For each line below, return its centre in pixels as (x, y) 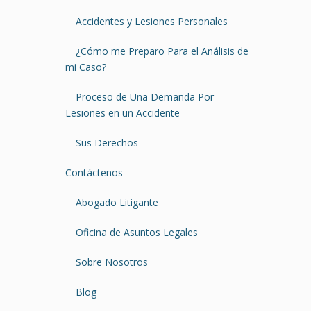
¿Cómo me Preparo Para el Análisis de (162, 51)
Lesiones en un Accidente (123, 112)
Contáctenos (94, 172)
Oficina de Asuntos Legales (137, 232)
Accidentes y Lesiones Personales (152, 21)
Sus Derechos (107, 142)
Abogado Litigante (117, 202)
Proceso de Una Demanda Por (145, 96)
